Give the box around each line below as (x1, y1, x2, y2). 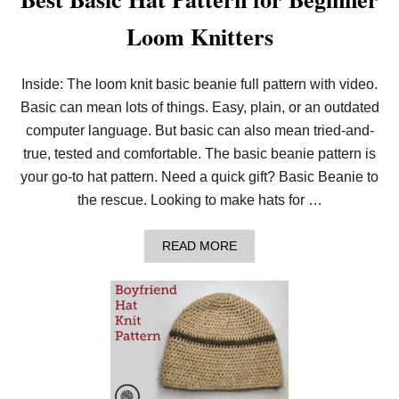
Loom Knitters (126, 20, 273, 53)
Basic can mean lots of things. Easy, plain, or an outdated (20, 100, 379, 115)
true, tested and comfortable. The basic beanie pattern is (23, 146, 376, 161)
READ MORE (162, 239, 237, 253)
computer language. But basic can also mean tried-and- (25, 123, 374, 138)
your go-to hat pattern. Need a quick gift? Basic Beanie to (20, 169, 379, 184)
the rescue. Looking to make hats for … (77, 192, 322, 208)
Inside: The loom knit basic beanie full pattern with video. (21, 77, 378, 92)
